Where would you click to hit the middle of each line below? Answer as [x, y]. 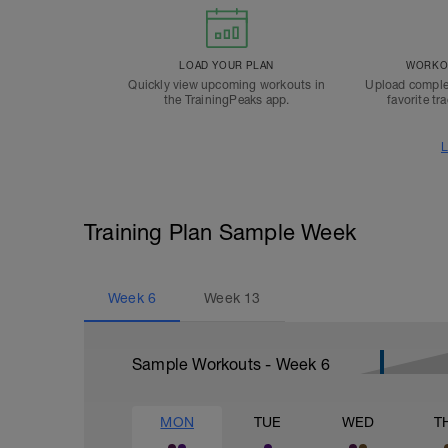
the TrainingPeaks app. [226, 100]
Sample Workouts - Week [226, 364]
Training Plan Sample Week [220, 232]
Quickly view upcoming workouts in [226, 85]
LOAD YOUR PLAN [226, 65]
